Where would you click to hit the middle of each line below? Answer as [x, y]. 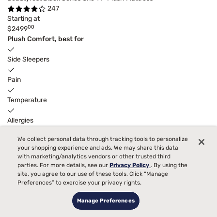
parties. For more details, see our [64, 165]
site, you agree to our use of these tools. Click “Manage [93, 174]
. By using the [169, 165]
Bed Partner [26, 140]
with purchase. [149, 171]
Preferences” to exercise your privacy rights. [80, 183]
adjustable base [58, 171]
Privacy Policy [130, 165]
